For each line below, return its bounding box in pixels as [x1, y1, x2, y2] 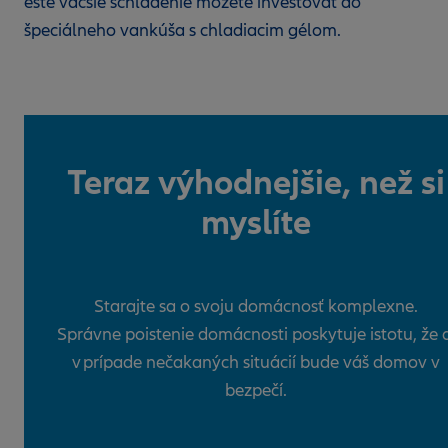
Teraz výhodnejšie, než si [67, 161, 445, 204]
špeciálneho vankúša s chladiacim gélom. [24, 20, 341, 41]
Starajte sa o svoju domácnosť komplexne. [94, 296, 418, 317]
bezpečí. [225, 380, 287, 401]
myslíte [201, 201, 311, 244]
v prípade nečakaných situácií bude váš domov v [72, 352, 440, 373]
